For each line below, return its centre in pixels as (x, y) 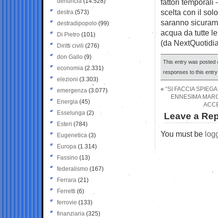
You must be (183, 134)
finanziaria (71, 213)
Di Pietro (68, 34)
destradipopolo (77, 23)
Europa (67, 146)
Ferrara (67, 180)
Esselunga (71, 113)
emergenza (72, 90)
